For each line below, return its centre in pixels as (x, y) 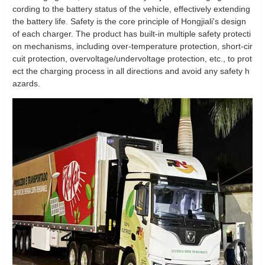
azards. (26, 83)
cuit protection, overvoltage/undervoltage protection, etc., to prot (132, 59)
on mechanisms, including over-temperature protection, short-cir (132, 46)
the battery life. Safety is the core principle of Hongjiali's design (129, 21)
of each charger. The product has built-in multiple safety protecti (132, 34)
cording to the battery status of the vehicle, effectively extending (131, 9)
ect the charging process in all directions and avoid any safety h (131, 71)
